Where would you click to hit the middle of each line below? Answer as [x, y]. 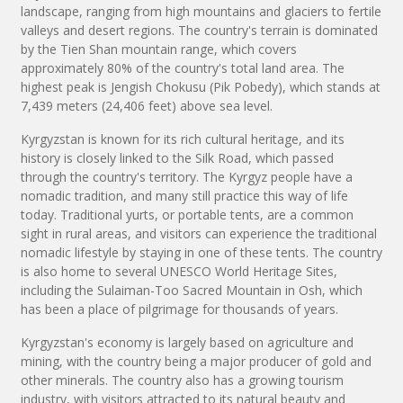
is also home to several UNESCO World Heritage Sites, [179, 272]
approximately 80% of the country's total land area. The [183, 68]
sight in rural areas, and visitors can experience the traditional [199, 234]
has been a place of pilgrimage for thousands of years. [179, 309]
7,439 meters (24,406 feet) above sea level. [147, 106]
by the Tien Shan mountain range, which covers [159, 49]
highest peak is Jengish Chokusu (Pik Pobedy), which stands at [201, 87]
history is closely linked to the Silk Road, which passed [177, 158]
